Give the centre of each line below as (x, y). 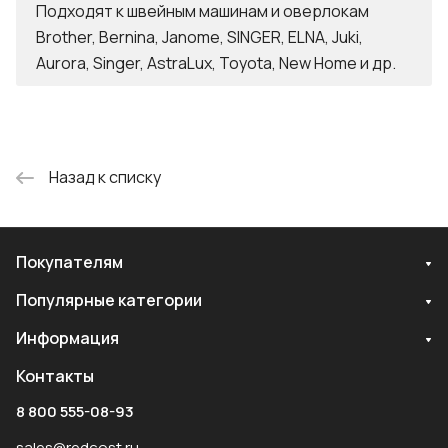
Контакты (55, 376)
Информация (67, 338)
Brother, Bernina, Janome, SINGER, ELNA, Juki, (199, 36)
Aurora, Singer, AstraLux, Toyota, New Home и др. (216, 62)
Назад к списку (105, 176)
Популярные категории (109, 300)
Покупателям (69, 262)
